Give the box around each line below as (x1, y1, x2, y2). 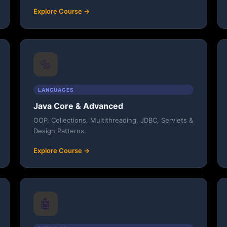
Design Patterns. (33, 126, 86, 135)
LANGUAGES (38, 86, 74, 93)
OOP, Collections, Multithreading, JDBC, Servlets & (33, 116, 193, 124)
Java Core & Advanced (33, 100, 123, 111)
